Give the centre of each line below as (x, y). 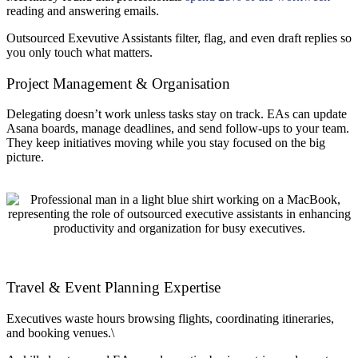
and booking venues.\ (60, 332)
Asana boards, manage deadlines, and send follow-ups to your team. (178, 129)
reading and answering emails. (83, 11)
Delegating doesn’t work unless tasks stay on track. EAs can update (177, 114)
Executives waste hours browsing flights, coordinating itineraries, (170, 318)
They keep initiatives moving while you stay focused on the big (166, 143)
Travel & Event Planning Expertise (113, 288)
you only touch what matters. (80, 53)
